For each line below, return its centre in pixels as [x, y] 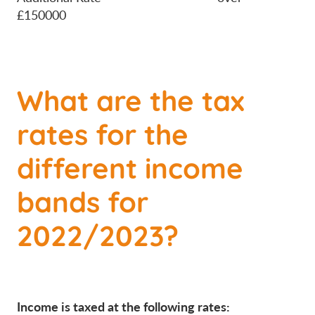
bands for [83, 200]
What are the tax [130, 99]
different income [130, 167]
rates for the [103, 133]
